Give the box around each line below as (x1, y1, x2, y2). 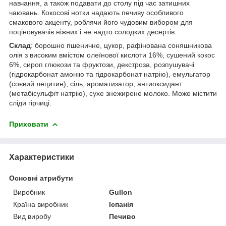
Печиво (109, 212, 136, 220)
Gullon (109, 188, 133, 196)
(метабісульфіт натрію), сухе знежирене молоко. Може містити (9, 89, 217, 97)
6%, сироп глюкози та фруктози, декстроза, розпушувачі (9, 60, 194, 69)
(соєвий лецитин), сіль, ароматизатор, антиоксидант (9, 79, 182, 88)
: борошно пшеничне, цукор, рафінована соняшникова (31, 41, 212, 49)
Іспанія (109, 200, 134, 208)
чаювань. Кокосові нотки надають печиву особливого (9, 8, 184, 17)
